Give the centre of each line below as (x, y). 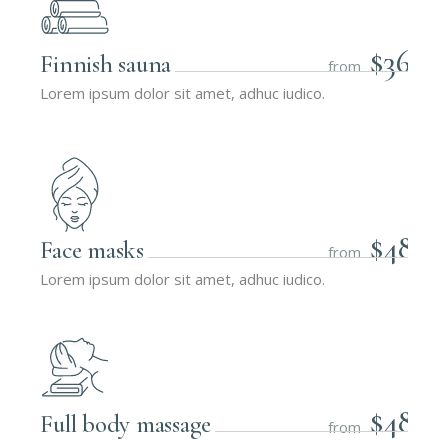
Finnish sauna (106, 63)
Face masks (92, 249)
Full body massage (126, 424)
